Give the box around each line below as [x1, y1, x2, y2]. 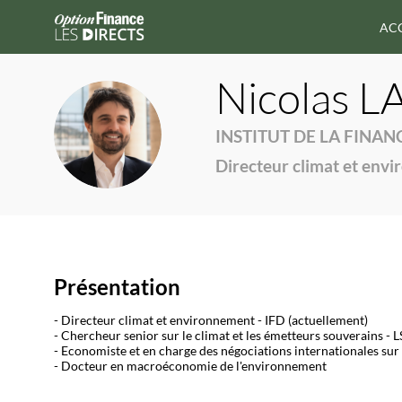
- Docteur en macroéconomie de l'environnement [54, 358, 327, 374]
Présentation [54, 273, 180, 300]
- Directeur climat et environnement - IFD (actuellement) [54, 312, 368, 328]
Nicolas [215, 72, 350, 123]
